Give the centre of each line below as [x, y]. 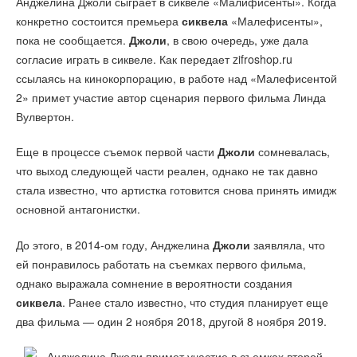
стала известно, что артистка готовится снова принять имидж [176, 190]
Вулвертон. [45, 116]
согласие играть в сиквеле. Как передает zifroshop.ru [154, 59]
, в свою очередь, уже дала [237, 39]
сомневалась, [292, 152]
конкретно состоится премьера [99, 20]
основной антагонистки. [78, 209]
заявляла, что [288, 244]
